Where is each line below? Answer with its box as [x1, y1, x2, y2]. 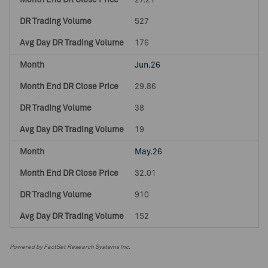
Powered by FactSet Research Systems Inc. [10, 244, 130, 250]
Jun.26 [134, 61, 160, 69]
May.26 [134, 148, 162, 156]
